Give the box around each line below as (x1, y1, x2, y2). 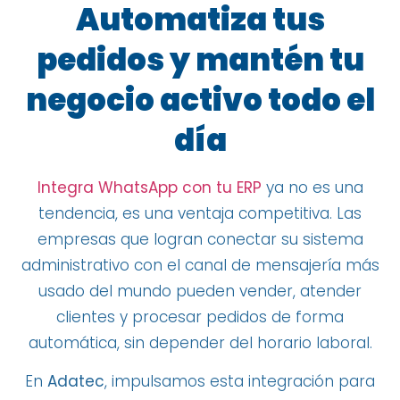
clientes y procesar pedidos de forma (56, 306, 344, 329)
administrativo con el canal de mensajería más (21, 254, 379, 277)
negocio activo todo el (25, 79, 375, 122)
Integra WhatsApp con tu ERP (37, 177, 262, 199)
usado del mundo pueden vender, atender (38, 280, 362, 303)
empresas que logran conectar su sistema (37, 229, 363, 251)
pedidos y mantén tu (36, 38, 364, 82)
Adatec (47, 371, 104, 393)
